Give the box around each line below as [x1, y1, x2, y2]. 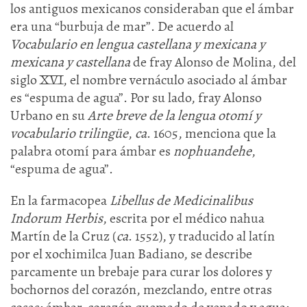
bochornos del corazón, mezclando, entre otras [10, 280, 272, 299]
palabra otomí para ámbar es [10, 142, 173, 160]
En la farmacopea [10, 191, 110, 210]
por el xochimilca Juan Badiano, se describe [10, 245, 252, 263]
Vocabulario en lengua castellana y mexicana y [10, 35, 265, 53]
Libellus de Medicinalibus [110, 191, 253, 210]
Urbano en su [10, 106, 88, 125]
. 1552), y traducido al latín [128, 227, 275, 245]
